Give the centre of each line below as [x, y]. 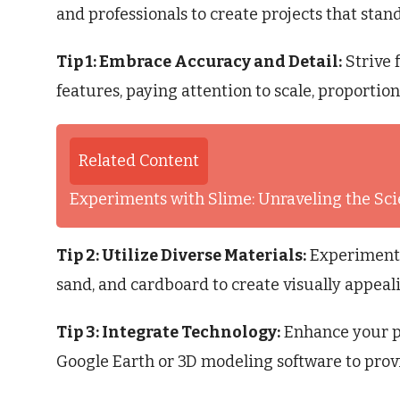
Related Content [139, 161]
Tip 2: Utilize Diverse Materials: [181, 256]
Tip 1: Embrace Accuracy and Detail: [199, 62]
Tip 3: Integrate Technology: [168, 333]
